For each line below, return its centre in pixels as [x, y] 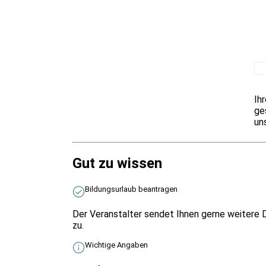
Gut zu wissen [117, 163]
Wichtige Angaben [116, 245]
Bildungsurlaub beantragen [131, 189]
